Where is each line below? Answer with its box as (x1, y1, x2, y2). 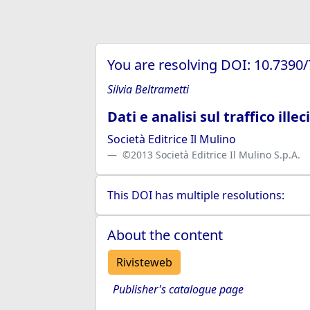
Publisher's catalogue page (113, 281, 244, 297)
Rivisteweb (116, 254, 172, 270)
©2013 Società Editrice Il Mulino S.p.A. (122, 148, 300, 161)
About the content (107, 225, 223, 244)
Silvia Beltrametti (107, 82, 189, 97)
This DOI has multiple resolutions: (107, 187, 284, 203)
